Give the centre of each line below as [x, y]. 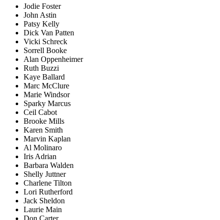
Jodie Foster [42, 6]
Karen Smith [43, 130]
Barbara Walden [49, 165]
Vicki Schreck [45, 42]
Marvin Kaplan [47, 139]
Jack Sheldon [44, 201]
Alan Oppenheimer [53, 59]
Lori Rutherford [48, 192]
